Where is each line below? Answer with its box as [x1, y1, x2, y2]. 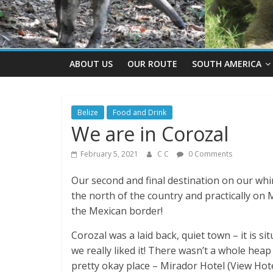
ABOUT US [69, 57, 113, 69]
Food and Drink [113, 107, 166, 118]
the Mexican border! [71, 204, 163, 218]
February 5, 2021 [80, 148, 138, 159]
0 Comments [186, 148, 232, 159]
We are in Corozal [71, 120, 229, 147]
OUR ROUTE [127, 57, 177, 69]
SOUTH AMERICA [192, 57, 261, 69]
